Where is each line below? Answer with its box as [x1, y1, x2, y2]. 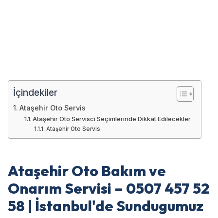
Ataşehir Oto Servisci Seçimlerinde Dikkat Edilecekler [33, 114, 191, 123]
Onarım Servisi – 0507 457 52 [8, 179, 210, 198]
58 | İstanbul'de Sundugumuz [8, 196, 203, 215]
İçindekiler [13, 86, 57, 98]
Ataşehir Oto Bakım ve [8, 161, 166, 180]
